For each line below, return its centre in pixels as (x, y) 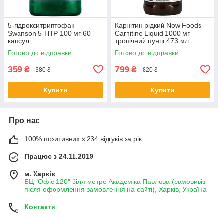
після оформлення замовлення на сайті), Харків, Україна (116, 190)
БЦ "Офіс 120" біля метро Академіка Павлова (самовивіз (115, 182)
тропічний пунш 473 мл (152, 41)
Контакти (40, 207)
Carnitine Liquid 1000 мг (152, 33)
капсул (18, 41)
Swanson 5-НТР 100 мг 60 (49, 33)
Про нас (24, 121)
